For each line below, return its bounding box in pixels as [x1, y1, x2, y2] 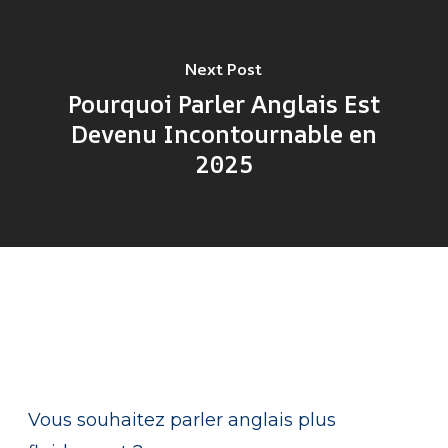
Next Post [185, 57, 263, 80]
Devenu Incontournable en [70, 117, 377, 150]
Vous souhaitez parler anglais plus [28, 409, 336, 431]
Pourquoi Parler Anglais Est [67, 87, 380, 120]
